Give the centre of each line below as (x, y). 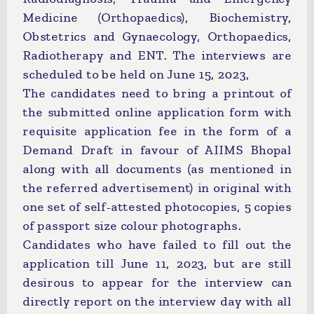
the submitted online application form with (157, 112)
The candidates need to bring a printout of (157, 93)
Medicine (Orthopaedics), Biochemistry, (157, 18)
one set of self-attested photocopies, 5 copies (157, 207)
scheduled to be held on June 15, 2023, (136, 74)
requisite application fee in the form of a (157, 131)
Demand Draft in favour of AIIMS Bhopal (157, 150)
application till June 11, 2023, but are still (157, 264)
